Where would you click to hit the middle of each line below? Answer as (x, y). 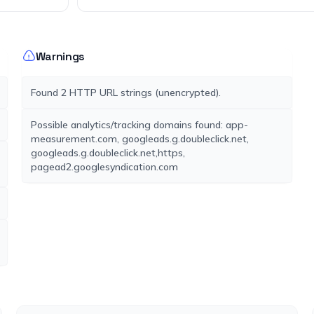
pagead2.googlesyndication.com (104, 167)
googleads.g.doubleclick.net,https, (108, 153)
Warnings (60, 56)
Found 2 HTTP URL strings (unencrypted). (125, 93)
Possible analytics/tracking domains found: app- (139, 125)
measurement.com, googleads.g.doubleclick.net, (139, 139)
